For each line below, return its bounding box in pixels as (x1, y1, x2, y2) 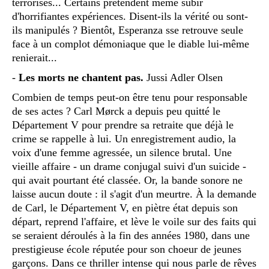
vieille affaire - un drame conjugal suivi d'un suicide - (12, 160, 246, 172)
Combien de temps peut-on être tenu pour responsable (12, 91, 247, 103)
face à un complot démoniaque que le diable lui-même (12, 37, 249, 50)
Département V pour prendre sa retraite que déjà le (12, 118, 234, 131)
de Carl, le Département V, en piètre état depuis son (12, 201, 238, 214)
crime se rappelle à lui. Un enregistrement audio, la (12, 132, 236, 145)
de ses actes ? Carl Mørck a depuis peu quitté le (12, 104, 220, 117)
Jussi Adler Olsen (144, 71, 223, 83)
